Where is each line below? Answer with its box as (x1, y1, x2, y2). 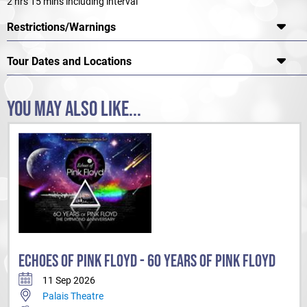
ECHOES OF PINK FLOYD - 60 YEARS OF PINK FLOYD (19, 250, 275, 272)
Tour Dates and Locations (7, 55, 132, 69)
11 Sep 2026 (42, 274, 95, 286)
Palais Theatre (42, 291, 103, 302)
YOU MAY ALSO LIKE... (7, 97, 141, 123)
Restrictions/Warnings (7, 21, 116, 34)
